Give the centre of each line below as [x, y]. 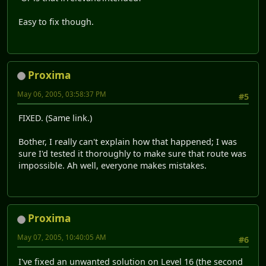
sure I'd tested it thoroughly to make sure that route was [132, 154]
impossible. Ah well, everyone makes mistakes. [113, 166]
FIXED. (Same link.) [55, 118]
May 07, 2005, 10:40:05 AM [62, 237]
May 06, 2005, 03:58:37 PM [62, 94]
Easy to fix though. [56, 22]
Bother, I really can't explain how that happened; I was [128, 142]
